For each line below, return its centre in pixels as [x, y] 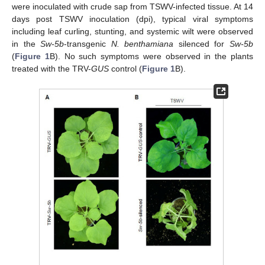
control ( [125, 69]
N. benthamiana [142, 44]
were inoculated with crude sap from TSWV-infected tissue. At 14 [132, 7]
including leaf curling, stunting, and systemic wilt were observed [132, 32]
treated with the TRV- [51, 69]
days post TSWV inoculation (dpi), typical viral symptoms [132, 19]
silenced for [202, 44]
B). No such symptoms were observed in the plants [151, 56]
